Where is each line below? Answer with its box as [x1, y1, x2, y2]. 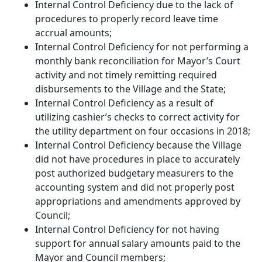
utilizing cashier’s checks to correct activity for [35, 111, 240, 124]
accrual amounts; [35, 26, 112, 40]
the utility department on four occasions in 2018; [35, 125, 250, 138]
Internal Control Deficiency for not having [35, 223, 219, 236]
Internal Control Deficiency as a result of [35, 96, 213, 110]
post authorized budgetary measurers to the [35, 167, 233, 180]
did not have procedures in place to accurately [35, 153, 240, 166]
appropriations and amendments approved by [35, 195, 240, 208]
